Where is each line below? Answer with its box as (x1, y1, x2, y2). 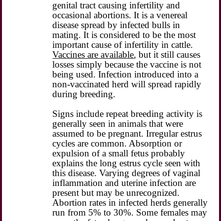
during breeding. (52, 88, 116, 99)
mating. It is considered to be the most (52, 29, 196, 40)
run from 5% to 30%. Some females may (52, 207, 208, 218)
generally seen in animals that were (52, 118, 184, 129)
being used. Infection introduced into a (52, 69, 199, 79)
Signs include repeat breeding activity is (52, 108, 203, 119)
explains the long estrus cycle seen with (52, 157, 201, 168)
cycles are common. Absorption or (52, 138, 183, 148)
